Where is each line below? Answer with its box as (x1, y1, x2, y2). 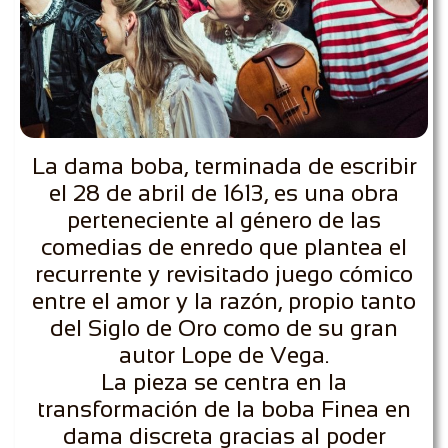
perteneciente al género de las (67, 207, 381, 233)
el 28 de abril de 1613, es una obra (49, 180, 399, 206)
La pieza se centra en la (101, 369, 347, 395)
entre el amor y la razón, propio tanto (32, 288, 416, 314)
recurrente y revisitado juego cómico (35, 261, 413, 287)
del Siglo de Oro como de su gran (50, 315, 398, 341)
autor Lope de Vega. (119, 342, 329, 368)
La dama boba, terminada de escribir (31, 153, 417, 179)
